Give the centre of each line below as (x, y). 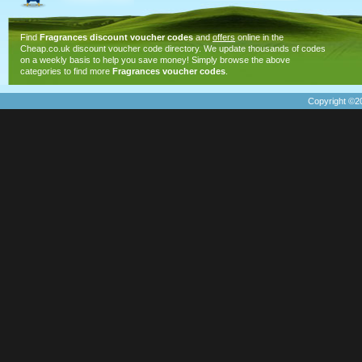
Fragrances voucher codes (169, 71)
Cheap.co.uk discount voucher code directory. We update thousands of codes (173, 48)
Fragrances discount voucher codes (116, 37)
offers (224, 37)
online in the (259, 37)
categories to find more (66, 71)
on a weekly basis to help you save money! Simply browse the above (155, 60)
